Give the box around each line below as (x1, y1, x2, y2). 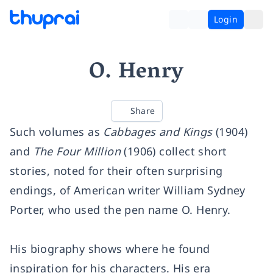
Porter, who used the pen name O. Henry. (10, 202, 231, 217)
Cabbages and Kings (103, 124, 213, 139)
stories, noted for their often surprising (10, 163, 223, 178)
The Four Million (33, 144, 121, 158)
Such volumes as (10, 124, 104, 139)
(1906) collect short (124, 144, 227, 158)
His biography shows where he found (10, 241, 210, 256)
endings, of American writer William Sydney (10, 183, 246, 197)
